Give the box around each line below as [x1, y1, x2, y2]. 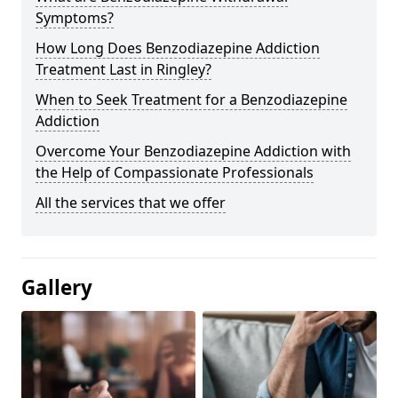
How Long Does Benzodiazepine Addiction [36, 37, 320, 58]
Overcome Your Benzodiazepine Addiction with [36, 140, 351, 161]
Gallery [21, 273, 92, 301]
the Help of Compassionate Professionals [36, 162, 314, 182]
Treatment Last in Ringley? [36, 59, 211, 79]
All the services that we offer [36, 192, 226, 212]
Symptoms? [36, 7, 114, 28]
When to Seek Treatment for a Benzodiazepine [36, 89, 347, 109]
